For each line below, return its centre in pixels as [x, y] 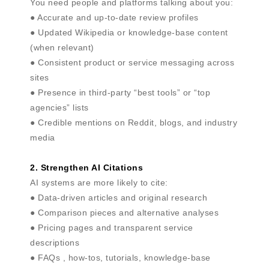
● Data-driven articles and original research [119, 198]
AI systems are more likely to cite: [99, 183]
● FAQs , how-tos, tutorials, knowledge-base [120, 258]
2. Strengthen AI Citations [86, 168]
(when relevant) [62, 47]
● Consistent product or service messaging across [132, 62]
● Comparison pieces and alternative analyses [124, 213]
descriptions [55, 243]
